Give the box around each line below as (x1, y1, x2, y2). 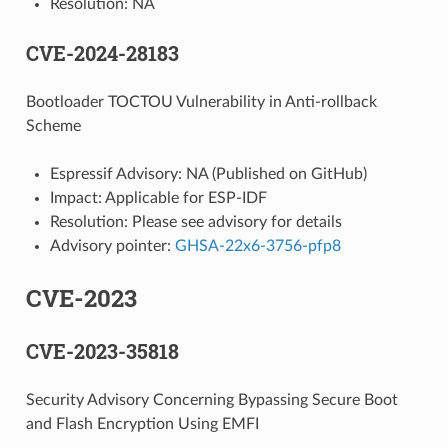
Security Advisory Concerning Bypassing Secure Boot (25, 391, 398, 408)
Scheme (25, 117, 81, 134)
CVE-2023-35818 (25, 337, 179, 364)
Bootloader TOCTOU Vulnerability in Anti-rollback (25, 93, 377, 110)
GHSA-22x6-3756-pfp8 (174, 237, 341, 254)
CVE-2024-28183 (25, 39, 179, 66)
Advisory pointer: (49, 237, 175, 254)
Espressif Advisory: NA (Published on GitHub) (49, 165, 367, 182)
